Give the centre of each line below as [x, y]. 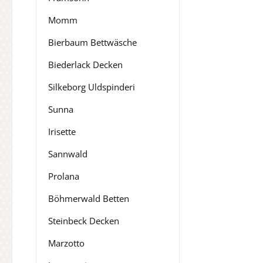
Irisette [62, 132]
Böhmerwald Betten [89, 199]
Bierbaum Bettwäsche [92, 43]
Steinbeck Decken [84, 221]
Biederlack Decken [85, 65]
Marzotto [66, 243]
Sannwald [68, 154]
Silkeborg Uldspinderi [92, 87]
